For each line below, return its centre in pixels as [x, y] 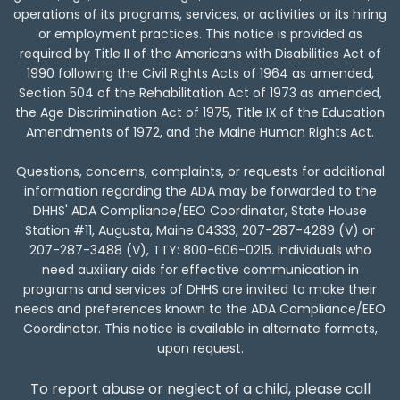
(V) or [355, 231]
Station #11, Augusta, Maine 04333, [133, 231]
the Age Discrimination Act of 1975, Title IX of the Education [200, 113]
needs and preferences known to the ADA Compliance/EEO [200, 309]
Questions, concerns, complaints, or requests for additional [200, 172]
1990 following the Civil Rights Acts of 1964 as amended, [200, 74]
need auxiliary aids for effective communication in [200, 270]
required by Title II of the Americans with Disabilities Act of [200, 54]
